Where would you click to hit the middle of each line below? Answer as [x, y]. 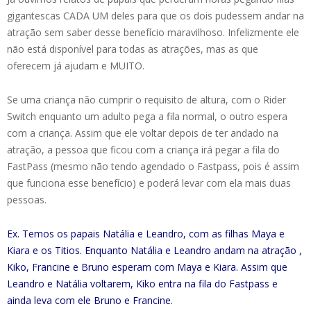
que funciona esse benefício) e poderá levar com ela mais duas [149, 183]
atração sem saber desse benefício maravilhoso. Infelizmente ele [153, 32]
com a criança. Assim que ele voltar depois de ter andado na [143, 133]
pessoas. [27, 199]
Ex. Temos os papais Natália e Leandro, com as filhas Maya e [146, 233]
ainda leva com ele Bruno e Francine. [90, 300]
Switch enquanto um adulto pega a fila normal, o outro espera [147, 116]
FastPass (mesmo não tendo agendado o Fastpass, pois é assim [153, 166]
